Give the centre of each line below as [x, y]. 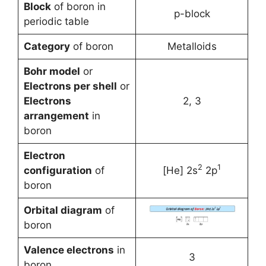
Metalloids [192, 46]
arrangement [56, 116]
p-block [192, 14]
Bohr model [52, 71]
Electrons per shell [70, 86]
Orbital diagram [63, 210]
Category [47, 46]
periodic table [56, 21]
